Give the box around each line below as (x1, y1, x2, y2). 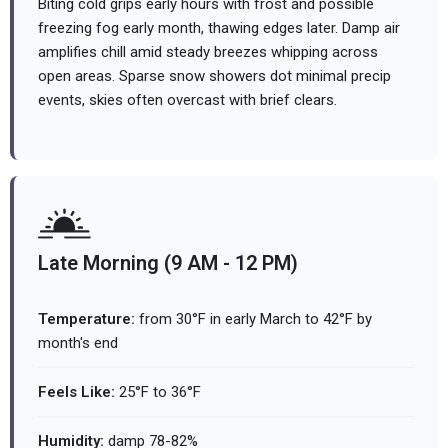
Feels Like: (38, 383, 115, 402)
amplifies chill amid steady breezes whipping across (38, 43, 378, 62)
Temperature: (38, 310, 135, 329)
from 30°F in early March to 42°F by (135, 310, 372, 329)
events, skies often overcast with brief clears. (38, 91, 337, 110)
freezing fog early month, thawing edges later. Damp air (38, 19, 400, 38)
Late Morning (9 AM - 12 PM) (38, 251, 298, 276)
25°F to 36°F (115, 383, 201, 402)
